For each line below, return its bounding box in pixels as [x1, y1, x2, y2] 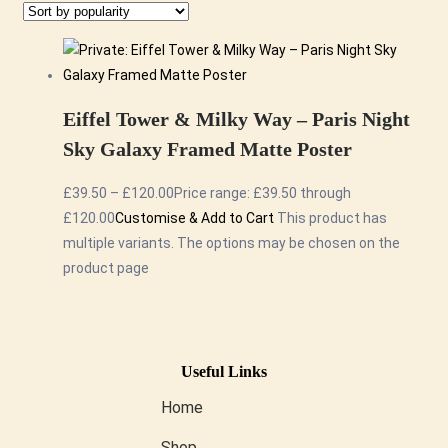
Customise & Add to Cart [115, 209, 274, 226]
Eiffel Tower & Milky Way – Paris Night [63, 108, 410, 131]
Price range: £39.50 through [174, 184, 351, 201]
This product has [277, 209, 387, 226]
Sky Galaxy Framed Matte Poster [63, 138, 352, 161]
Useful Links [181, 362, 267, 380]
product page [63, 259, 149, 276]
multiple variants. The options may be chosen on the [63, 234, 400, 251]
